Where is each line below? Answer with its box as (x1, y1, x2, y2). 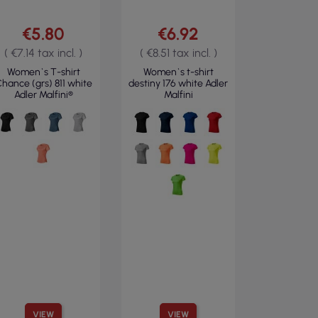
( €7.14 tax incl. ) (4, 46, 82, 60)
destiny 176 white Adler (128, 77, 228, 89)
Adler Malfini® (13, 89, 73, 101)
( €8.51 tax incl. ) (139, 46, 217, 60)
